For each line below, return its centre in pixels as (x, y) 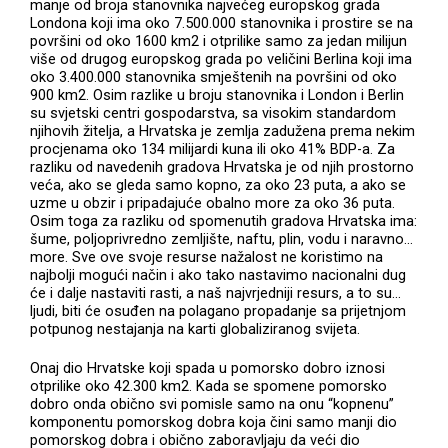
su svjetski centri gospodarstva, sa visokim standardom (213, 112)
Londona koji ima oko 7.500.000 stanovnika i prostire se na (222, 22)
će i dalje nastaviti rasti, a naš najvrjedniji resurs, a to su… (216, 292)
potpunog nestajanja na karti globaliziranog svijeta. (195, 328)
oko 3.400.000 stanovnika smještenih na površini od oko (214, 76)
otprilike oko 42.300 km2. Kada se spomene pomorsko (209, 386)
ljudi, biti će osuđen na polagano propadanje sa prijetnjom (218, 310)
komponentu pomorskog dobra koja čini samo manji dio (214, 422)
